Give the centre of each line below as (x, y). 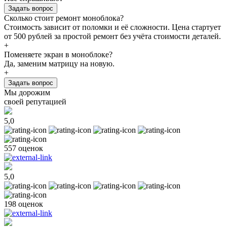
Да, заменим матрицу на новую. (59, 63)
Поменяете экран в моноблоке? (58, 54)
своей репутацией (35, 101)
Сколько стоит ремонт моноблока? (64, 18)
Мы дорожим (27, 92)
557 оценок (24, 148)
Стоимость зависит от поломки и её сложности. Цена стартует (112, 27)
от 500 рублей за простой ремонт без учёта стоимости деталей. (112, 36)
